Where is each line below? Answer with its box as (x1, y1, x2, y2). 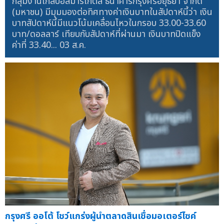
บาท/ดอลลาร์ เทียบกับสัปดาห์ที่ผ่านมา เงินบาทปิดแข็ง (11, 27, 201, 41)
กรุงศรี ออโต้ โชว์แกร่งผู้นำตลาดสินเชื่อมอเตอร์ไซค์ (5, 209, 196, 223)
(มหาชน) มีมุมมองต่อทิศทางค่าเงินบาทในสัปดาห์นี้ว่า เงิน (11, 5, 212, 19)
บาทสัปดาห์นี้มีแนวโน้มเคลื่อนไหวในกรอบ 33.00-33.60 (11, 16, 206, 30)
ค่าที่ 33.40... (11, 38, 59, 52)
